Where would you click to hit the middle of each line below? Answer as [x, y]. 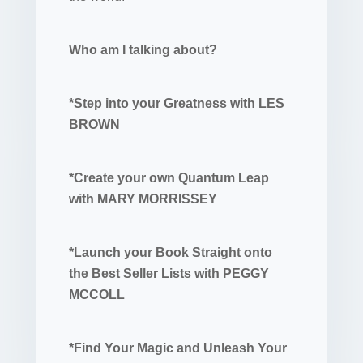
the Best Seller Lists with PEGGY [169, 273]
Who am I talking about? [143, 50]
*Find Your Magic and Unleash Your [177, 348]
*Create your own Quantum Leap [169, 178]
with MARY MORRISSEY [143, 199]
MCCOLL [96, 295]
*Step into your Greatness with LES [176, 103]
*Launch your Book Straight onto [170, 252]
